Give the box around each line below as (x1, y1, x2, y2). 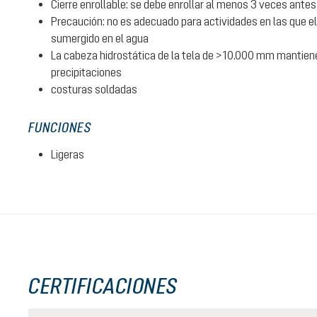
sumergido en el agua (51, 32, 149, 45)
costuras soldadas (51, 83, 137, 96)
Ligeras (51, 148, 84, 161)
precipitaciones (51, 66, 122, 79)
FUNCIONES (28, 120, 91, 135)
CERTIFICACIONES (28, 272, 178, 299)
